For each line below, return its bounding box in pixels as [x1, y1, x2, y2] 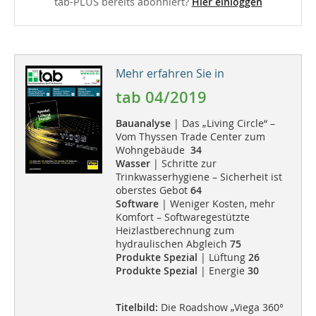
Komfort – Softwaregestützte [115, 209, 250, 224]
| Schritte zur [150, 156, 217, 170]
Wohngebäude [115, 142, 190, 157]
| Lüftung [197, 250, 248, 264]
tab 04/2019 [115, 86, 207, 108]
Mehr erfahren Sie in [115, 65, 224, 81]
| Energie [197, 263, 248, 277]
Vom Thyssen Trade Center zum [115, 129, 265, 143]
